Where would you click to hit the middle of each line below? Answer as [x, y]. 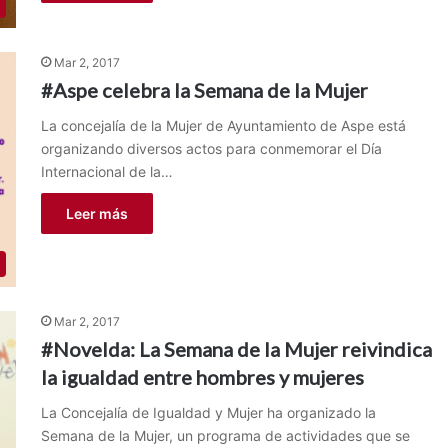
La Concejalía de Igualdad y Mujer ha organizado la [208, 413]
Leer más [96, 214]
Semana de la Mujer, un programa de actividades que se [225, 436]
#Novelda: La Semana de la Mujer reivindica [236, 349]
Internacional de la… [106, 172]
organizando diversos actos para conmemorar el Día [211, 149]
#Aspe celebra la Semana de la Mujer [204, 90]
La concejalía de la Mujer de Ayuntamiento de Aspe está [223, 126]
